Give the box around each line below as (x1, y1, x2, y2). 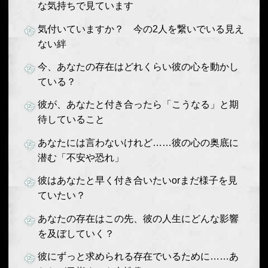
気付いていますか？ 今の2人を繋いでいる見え (37, 23, 244, 34)
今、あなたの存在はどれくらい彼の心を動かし (37, 60, 239, 72)
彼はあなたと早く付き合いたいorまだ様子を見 (37, 175, 237, 186)
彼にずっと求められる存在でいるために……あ (37, 251, 239, 262)
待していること (37, 114, 105, 125)
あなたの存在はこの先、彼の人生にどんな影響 (37, 212, 239, 224)
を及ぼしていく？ (37, 227, 114, 239)
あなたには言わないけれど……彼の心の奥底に (37, 136, 239, 148)
